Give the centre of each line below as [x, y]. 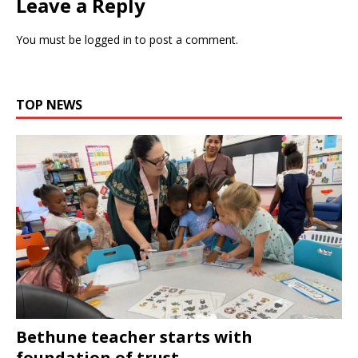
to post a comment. [185, 39]
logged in [108, 39]
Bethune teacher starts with [134, 336]
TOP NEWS [49, 104]
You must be [50, 39]
